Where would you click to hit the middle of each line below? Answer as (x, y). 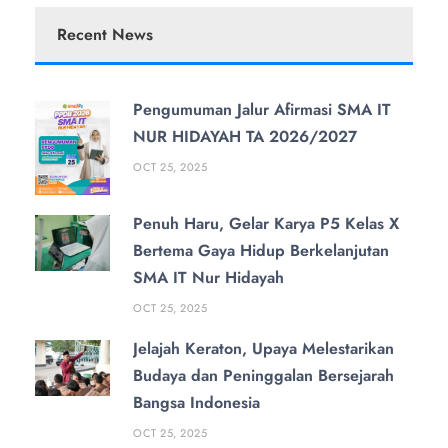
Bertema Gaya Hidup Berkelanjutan (261, 250)
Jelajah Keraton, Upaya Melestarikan (263, 348)
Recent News (105, 34)
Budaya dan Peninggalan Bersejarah (263, 375)
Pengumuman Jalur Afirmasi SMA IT (262, 109)
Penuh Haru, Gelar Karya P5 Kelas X (266, 223)
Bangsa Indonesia (196, 402)
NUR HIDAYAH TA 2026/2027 (245, 136)
